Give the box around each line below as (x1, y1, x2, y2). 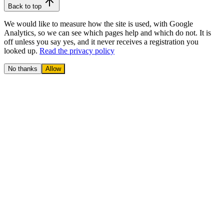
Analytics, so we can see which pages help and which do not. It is (4, 28, 211, 37)
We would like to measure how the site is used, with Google (4, 19, 193, 28)
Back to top (8, 2, 43, 10)
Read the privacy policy (39, 46, 114, 55)
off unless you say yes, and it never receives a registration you (4, 37, 198, 46)
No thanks (8, 64, 37, 72)
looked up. (4, 46, 39, 55)
